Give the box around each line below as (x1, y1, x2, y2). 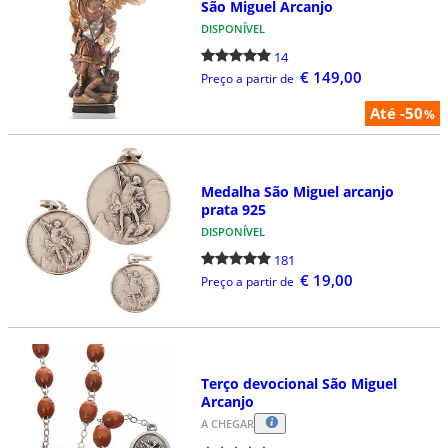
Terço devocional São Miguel (200, 373, 397, 393)
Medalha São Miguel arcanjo (200, 181, 394, 201)
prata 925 (200, 199, 266, 219)
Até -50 (370, 102, 423, 123)
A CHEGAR (200, 415, 254, 431)
